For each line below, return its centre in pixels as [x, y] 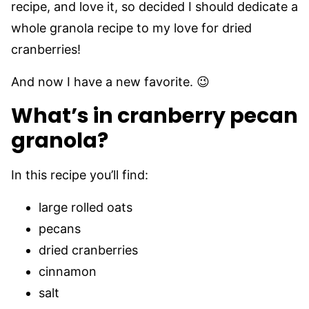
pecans [60, 229]
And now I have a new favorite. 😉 [110, 82]
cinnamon [68, 271]
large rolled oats [86, 207]
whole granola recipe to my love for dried [131, 28]
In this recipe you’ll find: [80, 175]
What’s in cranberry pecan [154, 116]
